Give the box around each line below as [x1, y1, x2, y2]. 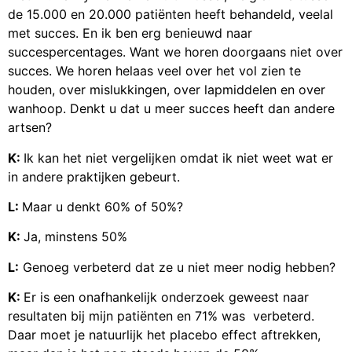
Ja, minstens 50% [24, 229, 127, 245]
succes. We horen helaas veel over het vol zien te [8, 63, 301, 79]
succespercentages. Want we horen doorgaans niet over [8, 44, 343, 60]
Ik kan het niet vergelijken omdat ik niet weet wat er [24, 149, 333, 166]
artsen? [8, 119, 52, 136]
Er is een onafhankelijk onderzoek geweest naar [24, 289, 309, 306]
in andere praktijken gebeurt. [8, 168, 180, 185]
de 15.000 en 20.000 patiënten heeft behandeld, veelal [8, 6, 333, 23]
